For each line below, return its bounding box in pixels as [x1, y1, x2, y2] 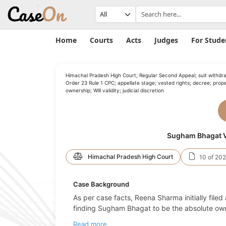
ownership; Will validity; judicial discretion [65, 87, 164, 93]
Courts [90, 35, 113, 45]
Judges [154, 35, 178, 45]
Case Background [73, 180, 129, 188]
